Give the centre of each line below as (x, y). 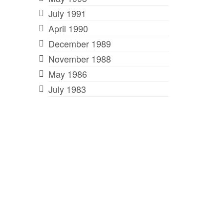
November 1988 (79, 58)
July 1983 (67, 89)
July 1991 (67, 13)
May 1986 (67, 74)
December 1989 (79, 43)
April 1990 (68, 28)
